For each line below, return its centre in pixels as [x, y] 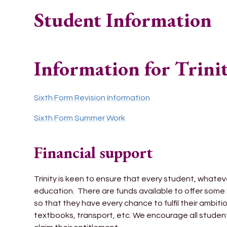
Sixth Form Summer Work [80, 118]
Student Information [123, 20]
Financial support [94, 153]
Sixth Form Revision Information [92, 98]
